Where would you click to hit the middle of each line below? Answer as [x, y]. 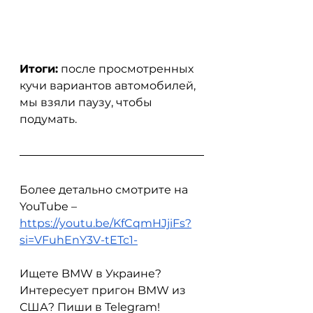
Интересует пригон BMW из [104, 291]
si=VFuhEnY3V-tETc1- [79, 240]
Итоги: [39, 69]
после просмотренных [127, 69]
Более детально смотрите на [105, 190]
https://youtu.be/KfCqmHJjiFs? [105, 224]
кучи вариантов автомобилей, [109, 86]
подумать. [48, 119]
